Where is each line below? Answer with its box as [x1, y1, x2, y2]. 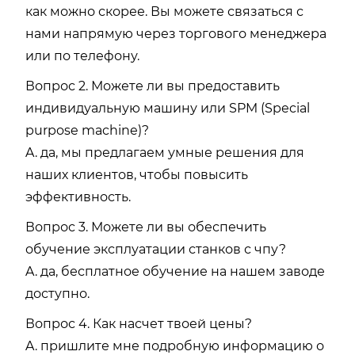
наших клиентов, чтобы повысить [25, 166, 248, 182]
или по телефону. [25, 48, 139, 63]
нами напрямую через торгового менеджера [25, 25, 326, 41]
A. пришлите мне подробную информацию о [25, 338, 324, 353]
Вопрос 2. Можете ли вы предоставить [25, 78, 280, 94]
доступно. [25, 285, 90, 301]
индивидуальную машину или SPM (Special [25, 100, 310, 116]
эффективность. [25, 189, 131, 204]
